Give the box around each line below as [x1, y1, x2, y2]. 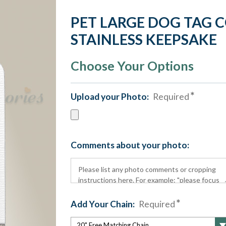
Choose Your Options [70, 58, 194, 73]
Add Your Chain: [70, 199, 136, 209]
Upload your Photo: [70, 91, 150, 102]
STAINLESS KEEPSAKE [70, 31, 217, 48]
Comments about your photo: [70, 140, 189, 150]
